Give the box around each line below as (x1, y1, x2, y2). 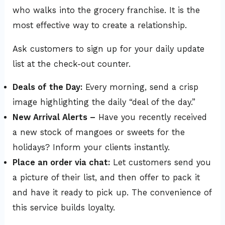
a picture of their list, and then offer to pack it (13, 173, 200, 183)
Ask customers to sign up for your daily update (13, 44, 205, 54)
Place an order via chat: (13, 158, 110, 168)
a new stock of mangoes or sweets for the (13, 128, 185, 138)
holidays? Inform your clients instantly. (13, 143, 170, 153)
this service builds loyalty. (13, 203, 116, 213)
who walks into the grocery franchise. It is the (13, 6, 200, 16)
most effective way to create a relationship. (13, 21, 187, 31)
